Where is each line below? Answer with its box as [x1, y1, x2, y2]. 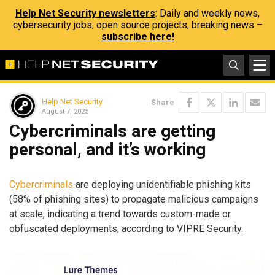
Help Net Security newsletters [15, 7, 155, 19]
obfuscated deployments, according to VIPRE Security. [9, 222, 243, 234]
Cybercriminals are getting [9, 121, 215, 141]
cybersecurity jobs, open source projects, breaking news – [12, 19, 263, 31]
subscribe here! [101, 31, 174, 42]
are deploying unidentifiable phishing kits [73, 178, 251, 190]
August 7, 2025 [42, 107, 88, 115]
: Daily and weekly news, [155, 7, 260, 19]
